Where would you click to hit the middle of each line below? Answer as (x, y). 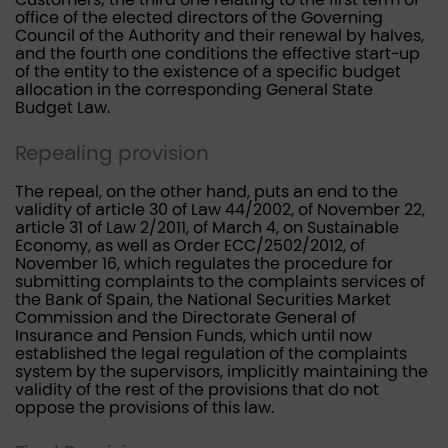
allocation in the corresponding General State (194, 89)
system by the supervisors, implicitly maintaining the (221, 371)
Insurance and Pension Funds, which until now (193, 335)
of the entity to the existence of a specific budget (208, 71)
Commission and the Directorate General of (185, 317)
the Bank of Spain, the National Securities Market (203, 299)
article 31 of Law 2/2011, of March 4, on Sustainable (207, 227)
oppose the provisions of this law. (144, 407)
